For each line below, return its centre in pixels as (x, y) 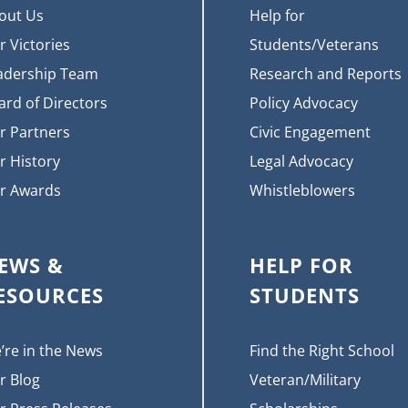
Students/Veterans (314, 44)
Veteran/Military (305, 379)
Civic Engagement (310, 132)
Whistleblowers (302, 190)
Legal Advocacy (301, 161)
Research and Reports (326, 73)
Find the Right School (322, 350)
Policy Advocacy (304, 102)
